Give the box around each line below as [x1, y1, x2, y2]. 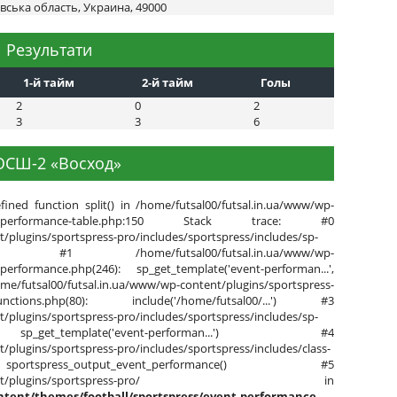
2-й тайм [142, 74, 193, 90]
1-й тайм [23, 74, 74, 90]
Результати [6, 38, 93, 60]
